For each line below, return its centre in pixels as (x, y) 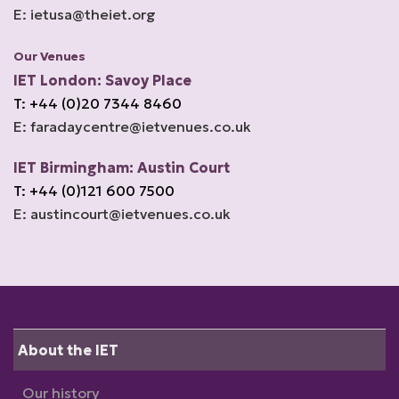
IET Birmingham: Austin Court (122, 167)
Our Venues (49, 57)
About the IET (68, 350)
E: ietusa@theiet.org (85, 14)
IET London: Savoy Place (102, 80)
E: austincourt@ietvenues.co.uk (122, 214)
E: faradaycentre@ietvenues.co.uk (132, 126)
